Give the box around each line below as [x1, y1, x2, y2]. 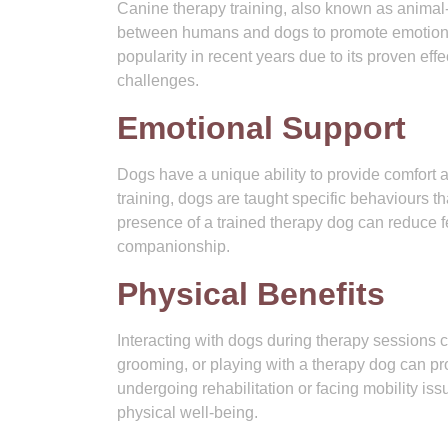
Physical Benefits [117, 276, 385, 312]
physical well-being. [117, 404, 258, 421]
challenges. [117, 72, 199, 89]
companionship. [117, 238, 230, 255]
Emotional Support [117, 110, 406, 146]
